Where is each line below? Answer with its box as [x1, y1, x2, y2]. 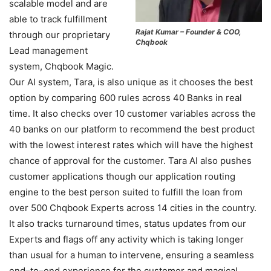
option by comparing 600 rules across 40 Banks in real [9, 91, 242, 103]
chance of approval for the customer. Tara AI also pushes [9, 154, 252, 166]
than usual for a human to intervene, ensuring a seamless [9, 249, 254, 261]
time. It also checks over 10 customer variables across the [9, 107, 256, 119]
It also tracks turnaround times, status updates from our [9, 217, 246, 229]
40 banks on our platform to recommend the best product [9, 123, 255, 135]
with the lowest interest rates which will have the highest [9, 139, 253, 151]
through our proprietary [9, 28, 110, 41]
